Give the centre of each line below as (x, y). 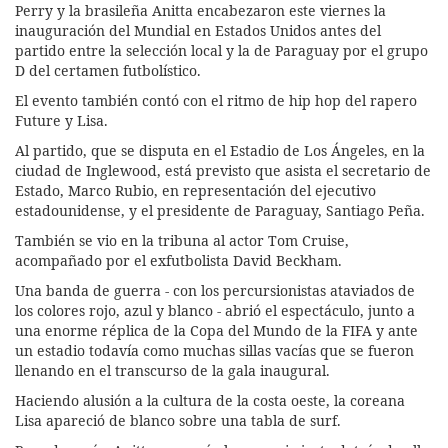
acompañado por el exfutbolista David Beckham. (178, 260)
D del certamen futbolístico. (108, 70)
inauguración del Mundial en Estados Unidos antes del (198, 30)
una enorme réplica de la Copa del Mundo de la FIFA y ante (216, 330)
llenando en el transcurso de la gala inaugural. (172, 370)
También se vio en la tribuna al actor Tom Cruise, (182, 240)
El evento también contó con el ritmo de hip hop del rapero (216, 100)
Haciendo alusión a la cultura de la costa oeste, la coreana (210, 400)
